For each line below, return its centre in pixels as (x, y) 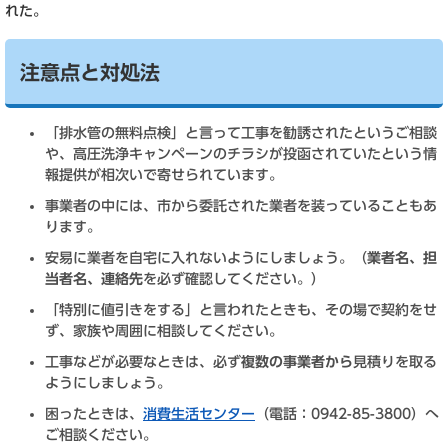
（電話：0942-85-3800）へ (347, 414)
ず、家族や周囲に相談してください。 (164, 331)
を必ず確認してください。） (234, 279)
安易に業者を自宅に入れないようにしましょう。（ (206, 258)
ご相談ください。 (101, 435)
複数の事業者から (297, 362)
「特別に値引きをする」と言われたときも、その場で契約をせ (241, 310)
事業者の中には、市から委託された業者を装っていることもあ (241, 206)
